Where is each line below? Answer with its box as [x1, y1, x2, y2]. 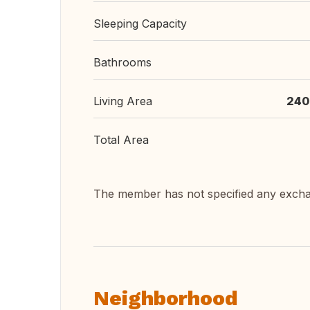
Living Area [93, 94, 152, 108]
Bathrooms [93, 55, 152, 69]
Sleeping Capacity [93, 17, 187, 30]
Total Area [93, 133, 149, 147]
